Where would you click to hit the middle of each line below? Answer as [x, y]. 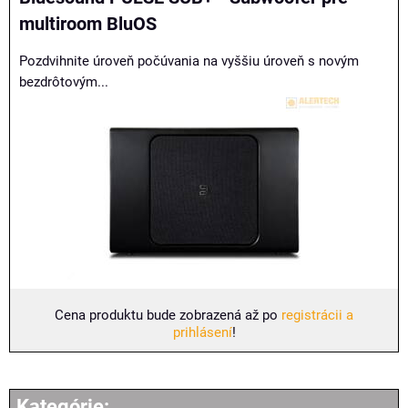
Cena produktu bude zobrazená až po [168, 315]
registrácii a [317, 315]
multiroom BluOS [88, 24]
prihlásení [202, 332]
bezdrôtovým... [64, 82]
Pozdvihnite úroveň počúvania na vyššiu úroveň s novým [189, 61]
